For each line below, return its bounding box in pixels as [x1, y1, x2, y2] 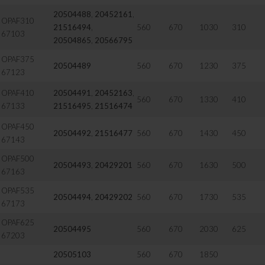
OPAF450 [1, 122, 35, 131]
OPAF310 [1, 16, 35, 25]
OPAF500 [1, 154, 35, 163]
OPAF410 [1, 88, 35, 98]
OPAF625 [1, 218, 35, 227]
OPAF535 [1, 186, 35, 195]
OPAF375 [1, 54, 35, 64]
